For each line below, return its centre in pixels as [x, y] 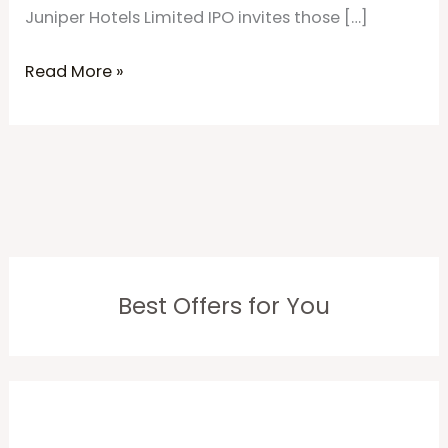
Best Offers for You [224, 306]
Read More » [75, 72]
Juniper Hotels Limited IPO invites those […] [197, 17]
